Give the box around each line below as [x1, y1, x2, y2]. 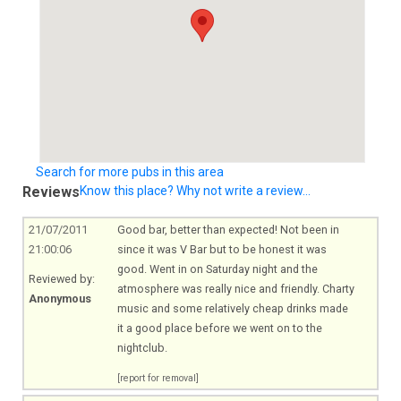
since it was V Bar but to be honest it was [116, 243, 327, 257]
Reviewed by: [29, 271, 95, 286]
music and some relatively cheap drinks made [116, 302, 348, 316]
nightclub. [116, 341, 167, 355]
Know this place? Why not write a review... [80, 183, 311, 198]
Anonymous [29, 291, 91, 305]
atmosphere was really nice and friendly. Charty [116, 282, 354, 296]
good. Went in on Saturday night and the [116, 262, 318, 277]
